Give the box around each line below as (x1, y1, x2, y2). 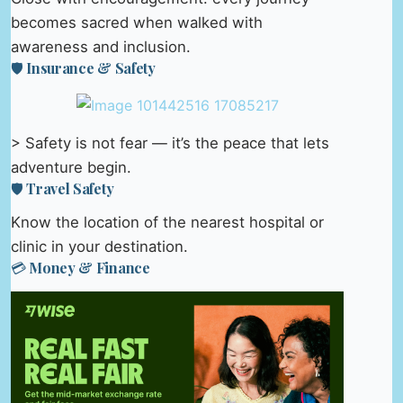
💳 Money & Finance (11, 258, 150, 278)
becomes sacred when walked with (11, 13, 263, 31)
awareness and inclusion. (11, 37, 191, 56)
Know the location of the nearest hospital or (11, 213, 324, 232)
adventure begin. (11, 157, 131, 176)
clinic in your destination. (11, 237, 188, 256)
